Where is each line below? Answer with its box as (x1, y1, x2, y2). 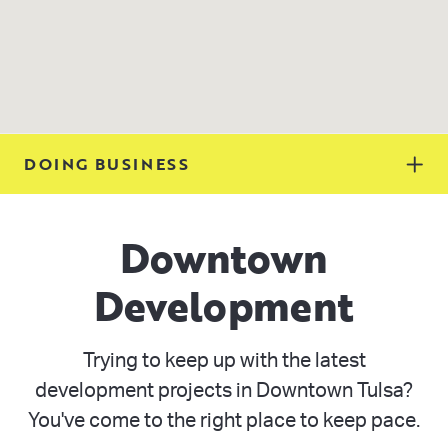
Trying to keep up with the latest (82, 351, 366, 371)
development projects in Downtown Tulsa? (35, 381, 413, 401)
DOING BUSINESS (24, 152, 190, 176)
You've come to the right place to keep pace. (28, 411, 420, 431)
